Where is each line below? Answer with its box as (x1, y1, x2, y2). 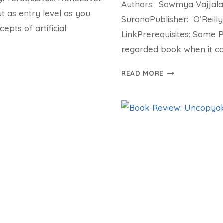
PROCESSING (163, 126, 210, 135)
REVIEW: (163, 78, 193, 87)
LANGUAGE (163, 114, 203, 123)
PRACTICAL (163, 90, 203, 99)
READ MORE (121, 69, 164, 78)
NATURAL (163, 102, 197, 111)
